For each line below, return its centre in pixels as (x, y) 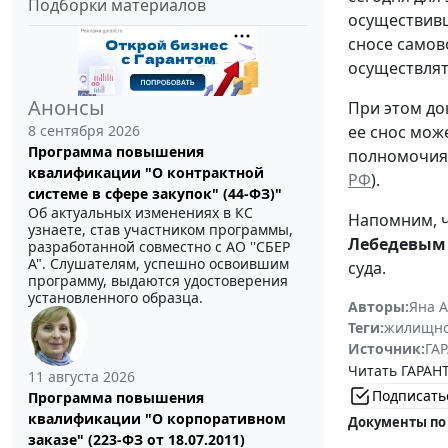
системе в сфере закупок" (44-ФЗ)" (155, 193)
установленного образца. (115, 297)
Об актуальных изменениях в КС (140, 212)
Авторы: (378, 306)
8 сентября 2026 (84, 130)
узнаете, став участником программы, (160, 229)
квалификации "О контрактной (146, 172)
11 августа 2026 (81, 376)
